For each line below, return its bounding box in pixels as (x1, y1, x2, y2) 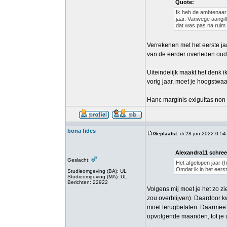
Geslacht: (67, 157, 91, 163)
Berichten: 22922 (67, 179, 108, 185)
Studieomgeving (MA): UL (67, 174, 127, 179)
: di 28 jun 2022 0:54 (177, 131, 226, 136)
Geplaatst (153, 131, 177, 136)
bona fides (67, 128, 96, 134)
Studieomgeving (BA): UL (67, 168, 127, 174)
